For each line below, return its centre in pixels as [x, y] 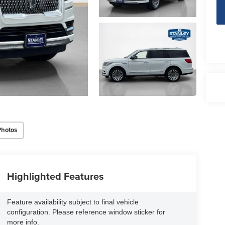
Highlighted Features [55, 176]
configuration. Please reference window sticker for [86, 212]
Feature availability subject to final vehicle [73, 202]
